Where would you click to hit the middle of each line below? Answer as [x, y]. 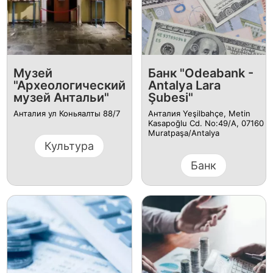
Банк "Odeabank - [200, 73]
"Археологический [69, 85]
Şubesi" [170, 97]
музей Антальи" [61, 97]
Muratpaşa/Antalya [183, 133]
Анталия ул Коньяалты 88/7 [66, 113]
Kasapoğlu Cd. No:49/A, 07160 [206, 123]
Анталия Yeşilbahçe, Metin [199, 113]
